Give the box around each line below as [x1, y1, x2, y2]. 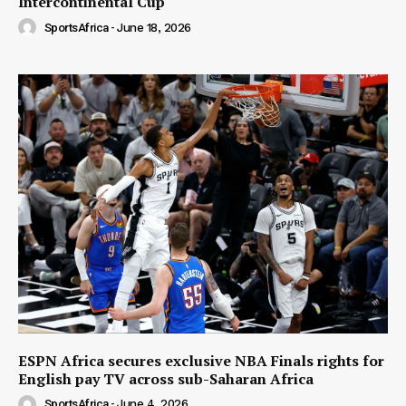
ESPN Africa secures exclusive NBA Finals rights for [18, 350, 384, 371]
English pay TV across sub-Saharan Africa [18, 368, 314, 389]
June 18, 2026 [117, 20, 191, 34]
